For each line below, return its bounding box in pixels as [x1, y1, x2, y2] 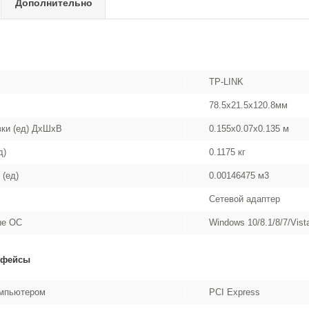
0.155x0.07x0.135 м [209, 123, 290, 134]
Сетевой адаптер [209, 194, 281, 204]
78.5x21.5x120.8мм [209, 100, 288, 110]
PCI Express [209, 287, 261, 297]
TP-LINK [209, 77, 244, 87]
